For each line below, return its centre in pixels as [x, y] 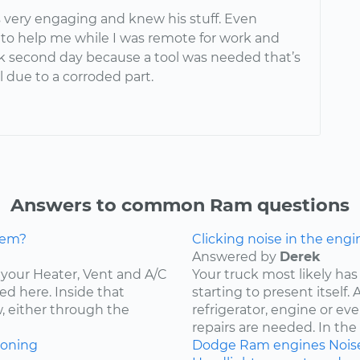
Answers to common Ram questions [180, 205]
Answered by [236, 257]
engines [299, 346]
